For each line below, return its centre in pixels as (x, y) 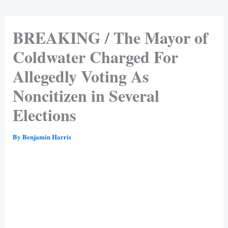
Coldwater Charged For (95, 56)
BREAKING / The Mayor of (110, 37)
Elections (44, 115)
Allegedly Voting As (80, 76)
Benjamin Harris (47, 136)
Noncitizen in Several (86, 95)
